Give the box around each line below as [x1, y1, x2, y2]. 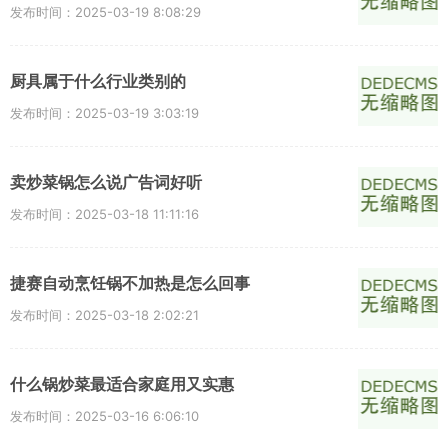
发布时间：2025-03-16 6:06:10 [10, 407, 199, 424]
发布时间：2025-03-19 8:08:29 [10, 3, 201, 20]
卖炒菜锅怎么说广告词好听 [10, 173, 202, 191]
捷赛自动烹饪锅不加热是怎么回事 [10, 274, 250, 292]
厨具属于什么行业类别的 [10, 72, 186, 90]
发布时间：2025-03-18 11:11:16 [10, 205, 199, 222]
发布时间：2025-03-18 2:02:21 [10, 306, 199, 323]
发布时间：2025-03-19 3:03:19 [10, 104, 199, 121]
